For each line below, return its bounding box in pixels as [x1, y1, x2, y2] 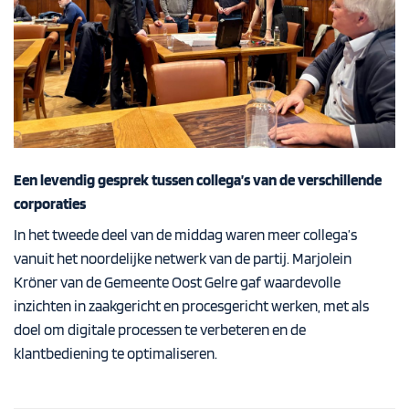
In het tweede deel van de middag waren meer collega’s [14, 225, 357, 245]
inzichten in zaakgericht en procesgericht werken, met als [14, 297, 369, 316]
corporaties [14, 194, 86, 213]
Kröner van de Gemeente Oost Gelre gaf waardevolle [14, 273, 341, 292]
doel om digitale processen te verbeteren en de [14, 320, 306, 340]
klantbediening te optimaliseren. [14, 344, 217, 363]
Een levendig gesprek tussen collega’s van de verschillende [14, 170, 382, 189]
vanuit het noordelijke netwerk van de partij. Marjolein [14, 249, 351, 268]
